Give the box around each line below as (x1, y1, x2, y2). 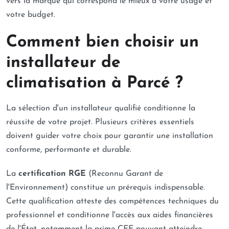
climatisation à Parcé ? (6, 75, 183, 91)
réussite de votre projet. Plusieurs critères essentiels (6, 118, 194, 126)
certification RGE (18, 170, 86, 178)
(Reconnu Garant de (86, 170, 163, 178)
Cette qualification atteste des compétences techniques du (6, 197, 219, 205)
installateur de (6, 55, 121, 71)
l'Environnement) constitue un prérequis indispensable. (6, 184, 205, 192)
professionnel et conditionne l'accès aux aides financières (6, 211, 213, 219)
